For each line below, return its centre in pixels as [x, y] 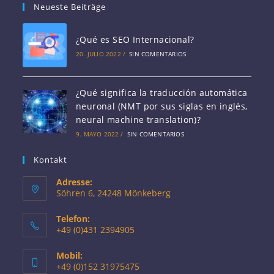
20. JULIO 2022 [98, 54]
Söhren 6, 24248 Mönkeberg [114, 193]
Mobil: [70, 255]
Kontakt [51, 159]
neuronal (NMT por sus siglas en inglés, [161, 106]
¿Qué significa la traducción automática [161, 92]
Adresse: [75, 182]
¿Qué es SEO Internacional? [135, 39]
